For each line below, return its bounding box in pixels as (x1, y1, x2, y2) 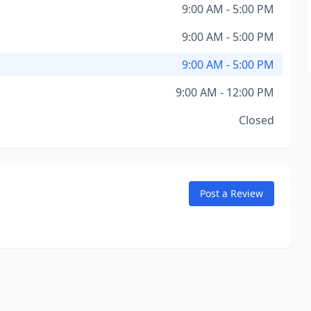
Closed (238, 112, 274, 128)
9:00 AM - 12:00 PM (175, 85, 274, 100)
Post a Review (199, 187, 263, 200)
